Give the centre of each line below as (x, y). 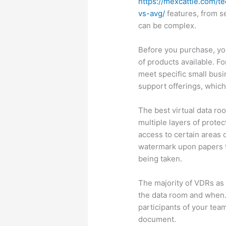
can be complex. (167, 26)
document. (157, 219)
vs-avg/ (152, 14)
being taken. (160, 159)
